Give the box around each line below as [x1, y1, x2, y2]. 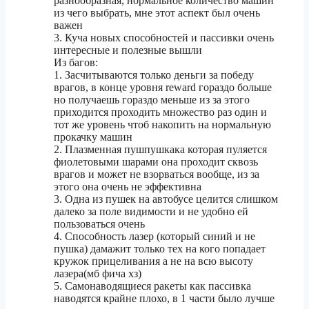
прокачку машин [54, 131, 132, 143]
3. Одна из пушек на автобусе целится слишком [54, 193, 278, 206]
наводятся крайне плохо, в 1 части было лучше [54, 292, 275, 305]
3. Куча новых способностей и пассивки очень [54, 32, 274, 44]
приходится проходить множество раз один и [54, 106, 267, 119]
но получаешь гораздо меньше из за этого [54, 94, 250, 106]
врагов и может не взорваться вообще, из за [54, 168, 259, 181]
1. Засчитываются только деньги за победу [54, 69, 254, 81]
